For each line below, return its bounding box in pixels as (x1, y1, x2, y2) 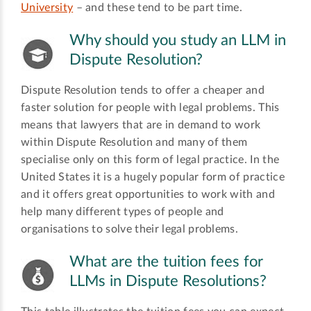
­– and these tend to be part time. (73, 1, 243, 13)
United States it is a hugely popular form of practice (21, 171, 285, 183)
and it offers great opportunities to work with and (21, 189, 276, 201)
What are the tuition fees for (69, 254, 263, 270)
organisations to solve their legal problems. (21, 224, 239, 235)
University (21, 1, 74, 13)
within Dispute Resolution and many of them (21, 137, 248, 149)
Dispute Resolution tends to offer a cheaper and (21, 85, 265, 96)
